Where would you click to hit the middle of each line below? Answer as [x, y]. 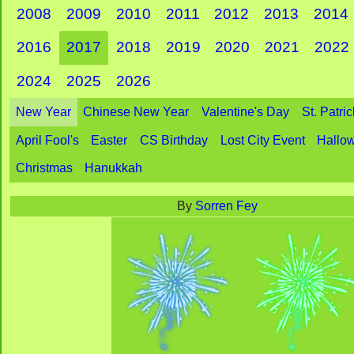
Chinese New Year [136, 112]
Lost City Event [262, 140]
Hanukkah [114, 168]
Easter [109, 140]
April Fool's [47, 140]
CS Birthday [173, 140]
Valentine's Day [245, 112]
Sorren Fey [226, 205]
